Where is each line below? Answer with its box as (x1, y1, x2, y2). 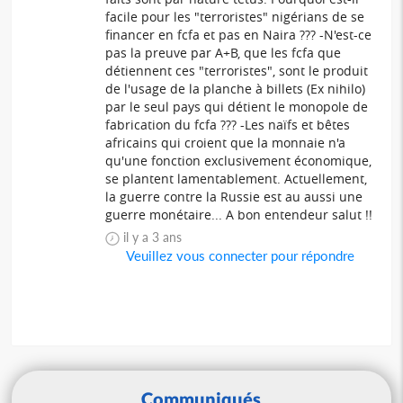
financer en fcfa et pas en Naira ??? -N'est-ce (105, 25, 372, 43)
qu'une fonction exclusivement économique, (105, 151, 372, 169)
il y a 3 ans (123, 228, 201, 245)
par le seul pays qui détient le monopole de (105, 97, 369, 115)
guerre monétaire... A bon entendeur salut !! (105, 205, 373, 223)
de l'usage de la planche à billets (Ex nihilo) (105, 79, 366, 97)
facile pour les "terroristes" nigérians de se (105, 7, 365, 25)
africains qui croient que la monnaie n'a (105, 133, 346, 151)
